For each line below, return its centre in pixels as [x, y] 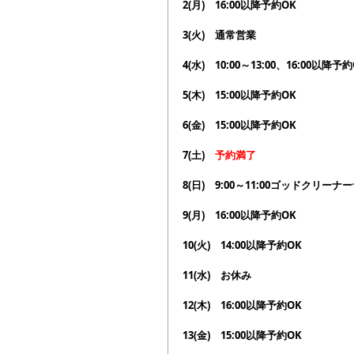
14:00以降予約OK [261, 245]
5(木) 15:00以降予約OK [239, 95]
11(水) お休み [217, 275]
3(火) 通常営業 [219, 35]
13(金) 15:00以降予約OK [242, 335]
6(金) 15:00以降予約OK [239, 125]
